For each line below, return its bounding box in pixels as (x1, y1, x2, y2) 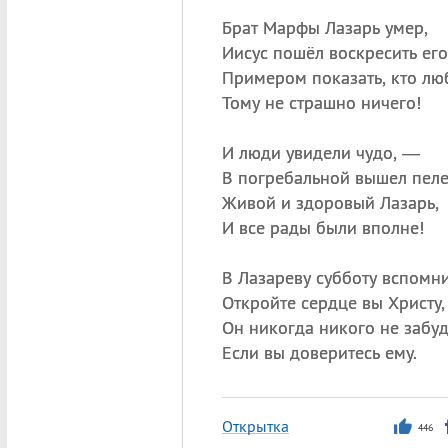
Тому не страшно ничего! (221, 91, 421, 114)
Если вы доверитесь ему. (221, 341, 417, 364)
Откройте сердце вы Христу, (221, 291, 445, 314)
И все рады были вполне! (221, 216, 424, 239)
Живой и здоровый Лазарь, (221, 191, 439, 214)
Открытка (221, 416, 289, 436)
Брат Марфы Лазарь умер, (221, 16, 428, 39)
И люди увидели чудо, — (221, 141, 420, 164)
